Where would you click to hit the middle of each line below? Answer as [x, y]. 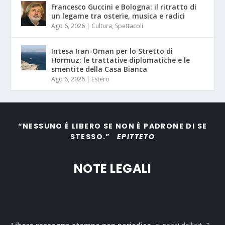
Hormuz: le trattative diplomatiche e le [121, 60]
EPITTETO [136, 137]
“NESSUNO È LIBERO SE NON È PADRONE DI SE [113, 126]
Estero [101, 79]
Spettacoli [129, 26]
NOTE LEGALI [113, 169]
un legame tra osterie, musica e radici [118, 16]
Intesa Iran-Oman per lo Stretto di [112, 51]
